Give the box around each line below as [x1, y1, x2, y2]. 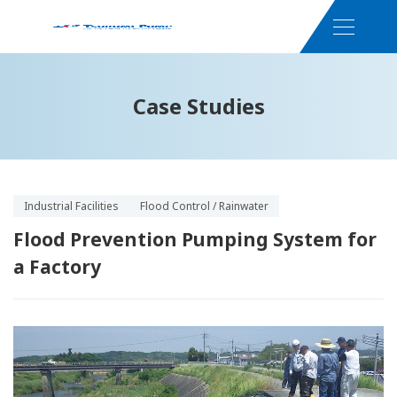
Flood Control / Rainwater [140, 198, 269, 214]
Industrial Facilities [24, 198, 119, 214]
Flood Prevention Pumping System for [13, 227, 377, 252]
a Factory [13, 254, 101, 279]
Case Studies [132, 91, 265, 121]
